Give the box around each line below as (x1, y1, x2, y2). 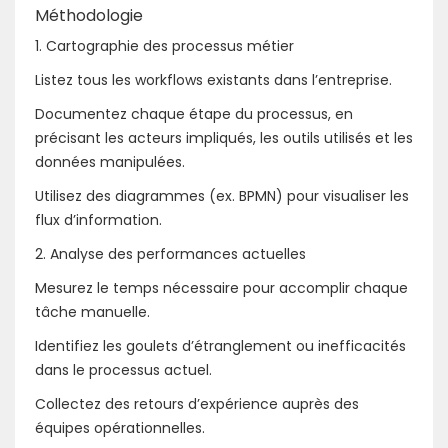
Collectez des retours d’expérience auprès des (35, 393, 359, 414)
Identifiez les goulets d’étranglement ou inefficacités (35, 335, 406, 356)
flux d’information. (35, 209, 162, 230)
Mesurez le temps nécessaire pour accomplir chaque (35, 277, 408, 298)
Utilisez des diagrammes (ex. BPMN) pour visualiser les (35, 185, 409, 206)
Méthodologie (35, 3, 143, 27)
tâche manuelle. (35, 301, 150, 322)
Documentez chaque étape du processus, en (35, 103, 353, 124)
